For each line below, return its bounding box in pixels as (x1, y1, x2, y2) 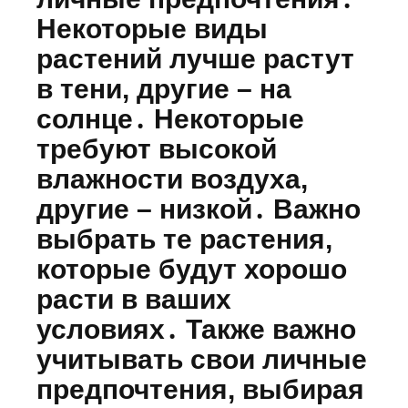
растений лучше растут (36, 44, 354, 75)
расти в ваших (36, 284, 231, 315)
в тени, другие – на (36, 74, 291, 105)
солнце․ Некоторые (36, 104, 304, 135)
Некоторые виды (36, 14, 268, 45)
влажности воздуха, (36, 164, 308, 195)
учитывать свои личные (36, 344, 367, 375)
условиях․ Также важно (36, 314, 356, 345)
